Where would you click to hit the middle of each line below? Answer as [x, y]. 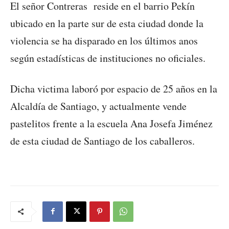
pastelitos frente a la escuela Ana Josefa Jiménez [111, 123]
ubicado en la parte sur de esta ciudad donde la [107, 23]
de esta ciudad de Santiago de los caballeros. [102, 141]
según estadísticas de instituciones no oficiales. [108, 58]
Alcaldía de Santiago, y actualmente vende [98, 106]
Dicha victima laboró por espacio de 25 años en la [114, 88]
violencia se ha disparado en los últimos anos [104, 40]
